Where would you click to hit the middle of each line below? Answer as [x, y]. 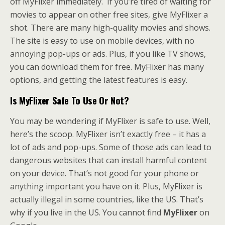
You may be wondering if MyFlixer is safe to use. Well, [110, 121]
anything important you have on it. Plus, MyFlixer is [106, 186]
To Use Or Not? [99, 100]
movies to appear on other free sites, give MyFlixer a [109, 15]
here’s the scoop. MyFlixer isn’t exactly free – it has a [108, 134]
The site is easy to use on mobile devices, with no [102, 41]
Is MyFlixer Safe [40, 100]
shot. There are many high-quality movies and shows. [110, 28]
